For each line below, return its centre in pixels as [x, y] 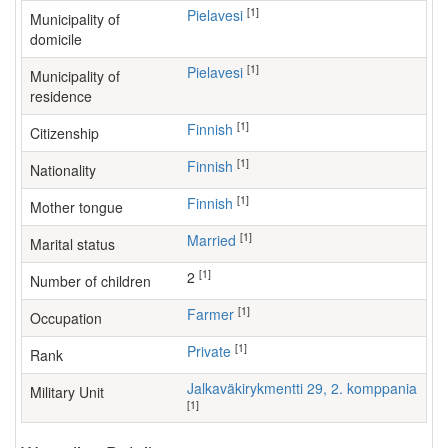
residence [61, 96]
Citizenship [64, 133]
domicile [56, 39]
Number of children [90, 281]
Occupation [66, 318]
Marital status [72, 244]
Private [213, 351]
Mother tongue [76, 207]
